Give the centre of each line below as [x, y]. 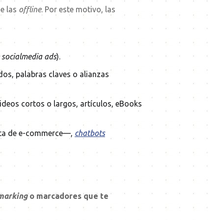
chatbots [90, 133]
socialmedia [22, 57]
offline [30, 10]
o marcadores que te [68, 196]
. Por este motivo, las [78, 10]
